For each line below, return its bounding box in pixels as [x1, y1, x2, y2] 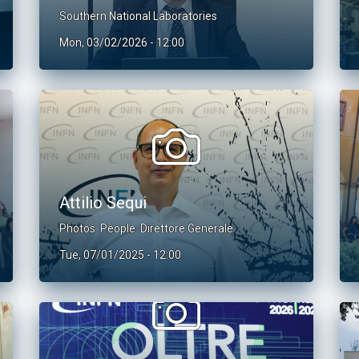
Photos [59, 222, 95, 235]
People [100, 222, 135, 235]
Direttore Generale [140, 222, 233, 235]
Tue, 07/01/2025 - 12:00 [59, 248, 181, 261]
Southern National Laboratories [59, 10, 217, 22]
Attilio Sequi [59, 193, 147, 212]
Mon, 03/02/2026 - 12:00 [59, 36, 184, 49]
